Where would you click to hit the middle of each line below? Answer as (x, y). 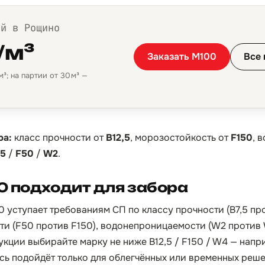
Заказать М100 (182, 56)
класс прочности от (59, 138)
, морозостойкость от (180, 138)
